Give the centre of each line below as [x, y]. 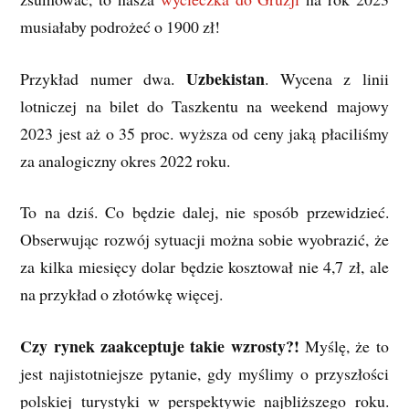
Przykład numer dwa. [103, 78]
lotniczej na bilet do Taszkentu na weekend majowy [204, 105]
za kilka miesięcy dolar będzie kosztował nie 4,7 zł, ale [204, 267]
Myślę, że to [344, 346]
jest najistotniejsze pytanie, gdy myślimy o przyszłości [204, 374]
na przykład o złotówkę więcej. [122, 294]
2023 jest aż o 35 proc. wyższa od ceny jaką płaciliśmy [204, 133]
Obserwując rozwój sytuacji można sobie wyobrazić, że [204, 240]
